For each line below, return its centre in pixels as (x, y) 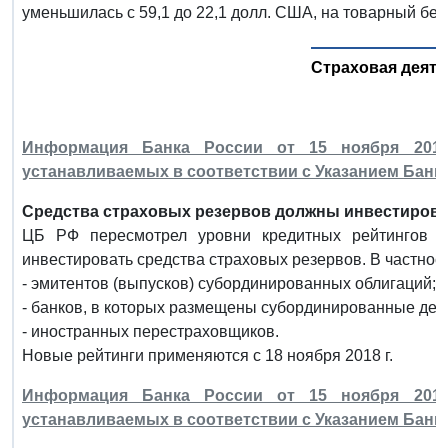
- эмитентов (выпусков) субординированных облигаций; (229, 283)
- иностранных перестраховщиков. (150, 331)
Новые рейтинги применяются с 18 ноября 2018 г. (207, 355)
